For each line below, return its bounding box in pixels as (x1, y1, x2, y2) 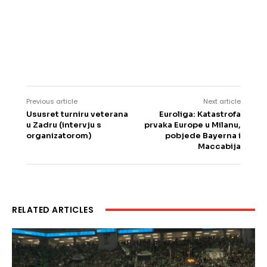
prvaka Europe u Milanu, (144, 119, 241, 130)
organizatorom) (26, 130, 92, 141)
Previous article (26, 96, 77, 106)
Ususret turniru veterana (26, 108, 128, 119)
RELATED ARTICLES (12, 203, 94, 216)
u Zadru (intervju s (26, 119, 101, 130)
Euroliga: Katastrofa (159, 108, 241, 119)
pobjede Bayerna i (164, 130, 241, 141)
